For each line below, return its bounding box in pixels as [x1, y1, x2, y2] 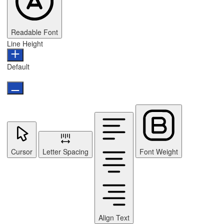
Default [7, 61, 29, 71]
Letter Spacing [42, 146, 88, 156]
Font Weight [139, 146, 178, 156]
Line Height [7, 38, 43, 48]
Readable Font [11, 26, 58, 37]
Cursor [11, 146, 32, 156]
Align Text [98, 212, 129, 222]
